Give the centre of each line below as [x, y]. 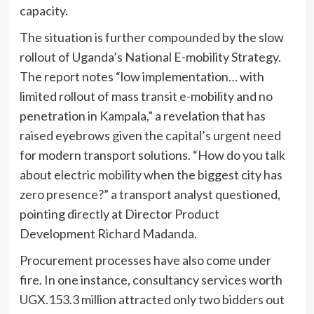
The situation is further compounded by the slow [151, 37]
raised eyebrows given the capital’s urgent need [150, 136]
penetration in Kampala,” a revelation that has [142, 116]
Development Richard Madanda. [108, 234]
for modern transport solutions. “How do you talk [152, 155]
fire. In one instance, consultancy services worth [151, 280]
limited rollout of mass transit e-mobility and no [146, 96]
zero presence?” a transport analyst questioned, [150, 194]
